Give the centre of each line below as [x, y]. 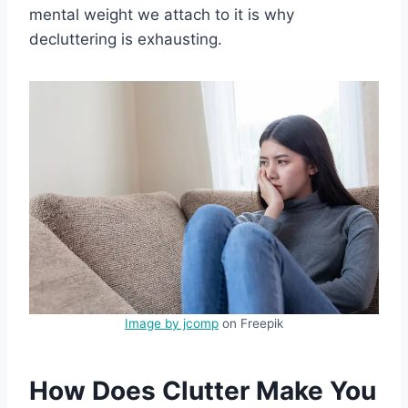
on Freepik [251, 323]
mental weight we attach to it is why [162, 14]
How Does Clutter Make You [203, 390]
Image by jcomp [172, 323]
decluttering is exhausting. [126, 39]
